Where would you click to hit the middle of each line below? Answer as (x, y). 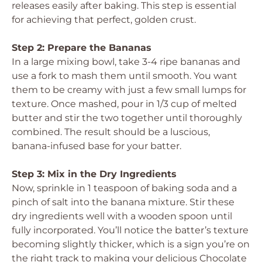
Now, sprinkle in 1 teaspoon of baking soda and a (124, 188)
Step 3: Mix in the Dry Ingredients (94, 174)
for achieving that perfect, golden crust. (104, 20)
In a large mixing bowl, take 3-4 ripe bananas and (126, 62)
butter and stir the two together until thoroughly (127, 118)
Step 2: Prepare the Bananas (82, 48)
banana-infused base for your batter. (96, 146)
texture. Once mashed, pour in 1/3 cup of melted (124, 104)
